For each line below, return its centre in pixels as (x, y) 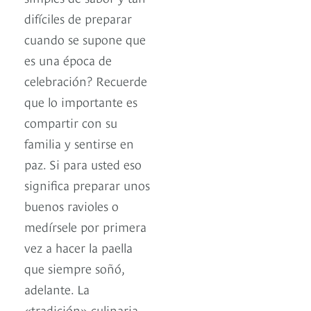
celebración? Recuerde (86, 81)
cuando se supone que (85, 39)
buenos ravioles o (72, 205)
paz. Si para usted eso (83, 164)
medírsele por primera (85, 226)
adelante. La (57, 289)
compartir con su (71, 122)
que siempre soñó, (74, 268)
